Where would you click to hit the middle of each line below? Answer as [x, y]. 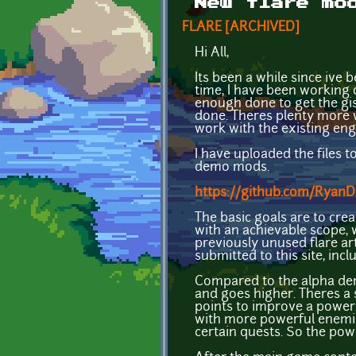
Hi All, [212, 53]
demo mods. [232, 167]
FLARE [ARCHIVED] [241, 27]
